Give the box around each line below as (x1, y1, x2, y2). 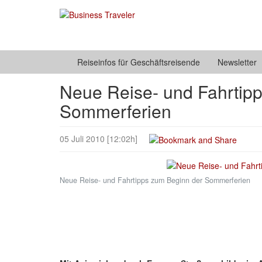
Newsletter (218, 56, 257, 68)
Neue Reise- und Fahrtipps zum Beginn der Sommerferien (60, 174, 250, 185)
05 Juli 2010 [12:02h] (60, 133, 149, 144)
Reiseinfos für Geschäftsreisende (77, 56, 200, 68)
